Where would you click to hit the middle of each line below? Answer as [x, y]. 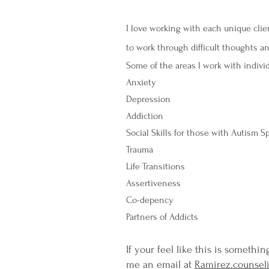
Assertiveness [153, 183]
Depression [148, 99]
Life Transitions [156, 166]
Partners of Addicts [162, 217]
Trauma [140, 150]
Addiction [146, 116]
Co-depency [150, 200]
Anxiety [142, 82]
